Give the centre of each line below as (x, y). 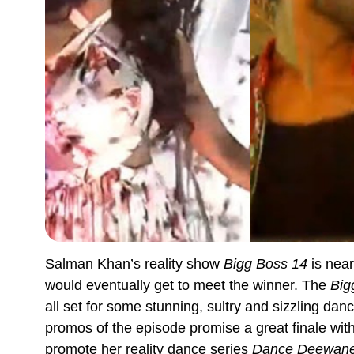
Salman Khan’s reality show (134, 264)
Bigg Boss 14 (265, 264)
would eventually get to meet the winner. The (188, 285)
